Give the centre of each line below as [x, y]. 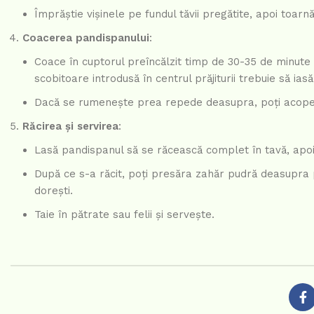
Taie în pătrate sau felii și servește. [124, 215]
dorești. [54, 191]
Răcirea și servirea [70, 127]
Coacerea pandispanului [86, 38]
